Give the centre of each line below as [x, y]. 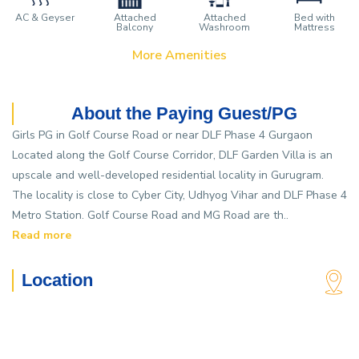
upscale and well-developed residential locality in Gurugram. [168, 175]
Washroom [224, 27]
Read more [42, 235]
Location [57, 280]
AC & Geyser [45, 18]
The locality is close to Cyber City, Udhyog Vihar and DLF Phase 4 [179, 195]
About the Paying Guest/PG [184, 113]
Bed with [314, 18]
